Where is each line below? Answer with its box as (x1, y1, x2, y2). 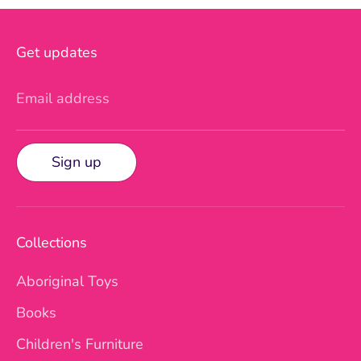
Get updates (16, 42, 98, 62)
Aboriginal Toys (16, 272, 118, 292)
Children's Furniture (16, 334, 143, 354)
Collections (16, 232, 87, 252)
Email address (16, 88, 110, 108)
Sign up (52, 151, 102, 172)
